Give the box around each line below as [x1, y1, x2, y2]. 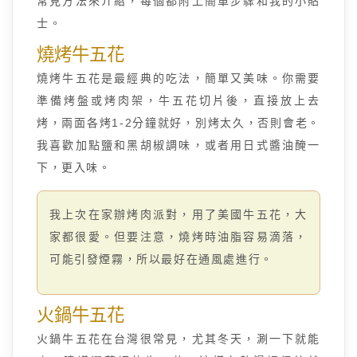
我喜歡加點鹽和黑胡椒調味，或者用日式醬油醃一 [37, 139, 320, 151]
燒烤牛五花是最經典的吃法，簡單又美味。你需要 [37, 72, 320, 84]
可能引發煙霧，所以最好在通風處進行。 [49, 253, 273, 265]
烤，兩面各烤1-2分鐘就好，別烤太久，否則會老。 [37, 116, 320, 129]
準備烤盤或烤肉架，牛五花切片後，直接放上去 [37, 94, 320, 107]
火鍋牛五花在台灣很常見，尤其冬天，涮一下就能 [37, 332, 320, 345]
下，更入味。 [37, 161, 112, 174]
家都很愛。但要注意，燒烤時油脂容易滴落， [49, 230, 308, 243]
